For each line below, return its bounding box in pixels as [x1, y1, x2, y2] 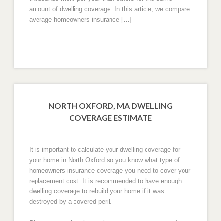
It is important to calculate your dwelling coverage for [29, 146, 180, 154]
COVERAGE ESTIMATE [69, 112, 152, 122]
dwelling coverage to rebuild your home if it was [29, 187, 164, 195]
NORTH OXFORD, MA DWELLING [48, 100, 173, 110]
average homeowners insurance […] [29, 16, 132, 24]
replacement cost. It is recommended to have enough [29, 177, 182, 185]
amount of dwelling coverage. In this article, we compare [29, 5, 190, 13]
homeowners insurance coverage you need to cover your [29, 167, 190, 175]
